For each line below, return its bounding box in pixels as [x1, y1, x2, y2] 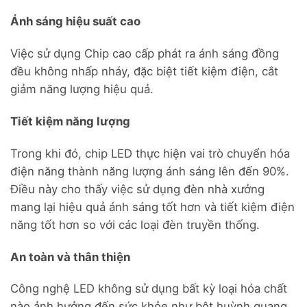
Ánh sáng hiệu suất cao [10, 14, 140, 29]
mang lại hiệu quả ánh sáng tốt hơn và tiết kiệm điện [10, 199, 295, 214]
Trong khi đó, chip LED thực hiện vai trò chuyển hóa [10, 146, 290, 160]
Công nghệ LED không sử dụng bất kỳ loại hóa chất [10, 282, 287, 296]
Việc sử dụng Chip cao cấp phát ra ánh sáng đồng [10, 47, 279, 61]
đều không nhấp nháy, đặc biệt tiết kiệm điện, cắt [10, 64, 278, 79]
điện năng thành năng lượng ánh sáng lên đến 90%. [10, 164, 289, 178]
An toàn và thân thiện [10, 249, 130, 264]
